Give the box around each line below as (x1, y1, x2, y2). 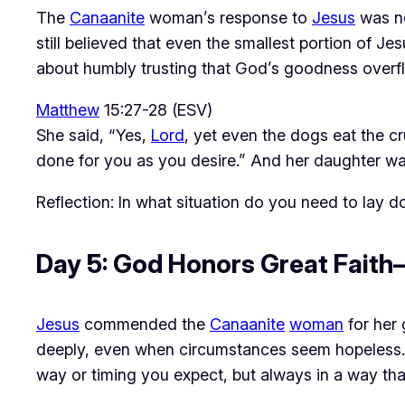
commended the (80, 315, 210, 334)
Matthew (36, 100, 99, 120)
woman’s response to (145, 8, 312, 28)
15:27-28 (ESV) (99, 100, 212, 120)
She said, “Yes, (36, 126, 151, 146)
